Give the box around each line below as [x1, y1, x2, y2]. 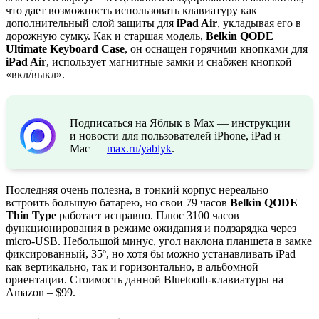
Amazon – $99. [6, 286, 75, 299]
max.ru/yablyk [107, 142, 172, 155]
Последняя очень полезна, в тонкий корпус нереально [6, 184, 268, 197]
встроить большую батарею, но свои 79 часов [6, 197, 230, 209]
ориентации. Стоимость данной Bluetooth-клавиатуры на [6, 273, 283, 286]
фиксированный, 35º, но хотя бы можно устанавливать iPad [6, 248, 296, 261]
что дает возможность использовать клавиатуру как [6, 4, 257, 17]
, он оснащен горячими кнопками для [125, 43, 308, 56]
